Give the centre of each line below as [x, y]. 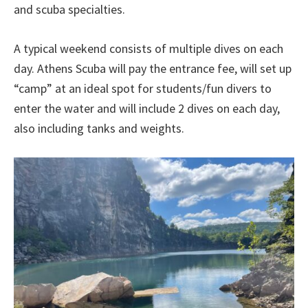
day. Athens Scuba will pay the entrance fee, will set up [153, 68]
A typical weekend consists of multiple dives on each [148, 48]
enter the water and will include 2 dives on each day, [147, 108]
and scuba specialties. [69, 9]
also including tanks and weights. [99, 128]
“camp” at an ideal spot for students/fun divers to [143, 88]
